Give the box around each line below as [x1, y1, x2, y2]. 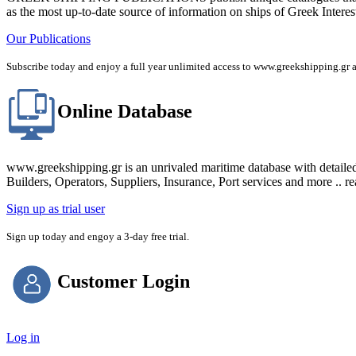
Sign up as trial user [6, 202, 105, 216]
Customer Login [57, 271, 190, 292]
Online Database [57, 101, 192, 122]
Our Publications [6, 32, 91, 46]
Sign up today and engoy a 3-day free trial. [6, 230, 189, 243]
